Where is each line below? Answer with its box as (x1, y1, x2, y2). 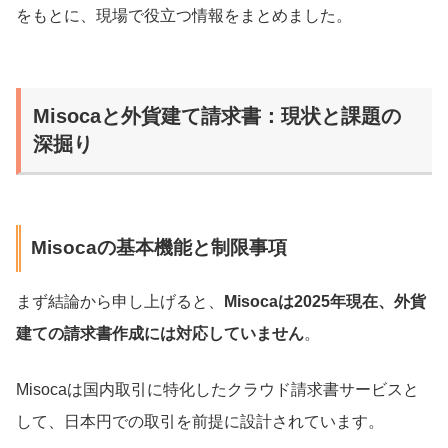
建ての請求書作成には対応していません (16, 324, 304, 342)
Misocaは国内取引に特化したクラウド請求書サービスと (16, 380, 419, 398)
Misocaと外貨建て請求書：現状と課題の (33, 104, 401, 127)
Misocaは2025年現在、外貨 (224, 292, 426, 310)
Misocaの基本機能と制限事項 (30, 237, 287, 259)
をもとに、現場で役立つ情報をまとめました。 (16, 6, 352, 24)
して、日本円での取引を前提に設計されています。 (16, 412, 384, 430)
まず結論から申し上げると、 (16, 292, 224, 310)
